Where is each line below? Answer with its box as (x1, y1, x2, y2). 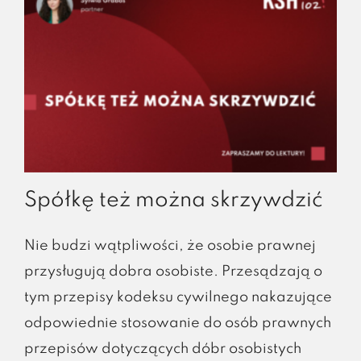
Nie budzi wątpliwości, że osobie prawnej (23, 239, 316, 254)
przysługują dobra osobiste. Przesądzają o (23, 264, 322, 280)
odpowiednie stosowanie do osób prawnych (23, 316, 331, 331)
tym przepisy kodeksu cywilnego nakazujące (23, 290, 332, 305)
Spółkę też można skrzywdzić (23, 190, 323, 212)
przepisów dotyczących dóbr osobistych (23, 342, 301, 357)
